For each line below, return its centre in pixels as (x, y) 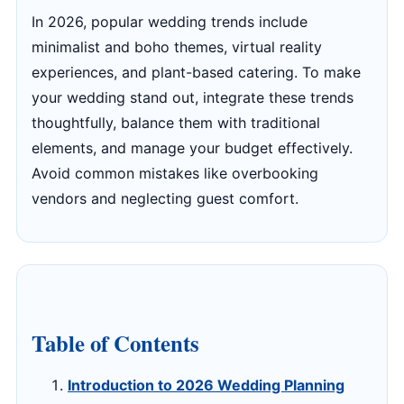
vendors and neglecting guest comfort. (165, 198)
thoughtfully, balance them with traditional (176, 123)
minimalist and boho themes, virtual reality (177, 47)
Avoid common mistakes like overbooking (175, 173)
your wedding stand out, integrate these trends (193, 97)
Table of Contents (115, 343)
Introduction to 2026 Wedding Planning (206, 385)
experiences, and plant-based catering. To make (196, 72)
